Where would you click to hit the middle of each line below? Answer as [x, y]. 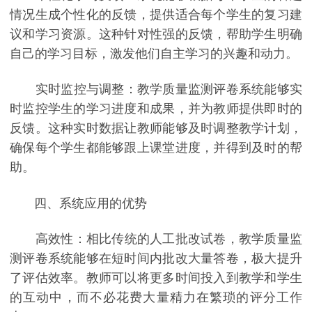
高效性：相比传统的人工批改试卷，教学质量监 [156, 239]
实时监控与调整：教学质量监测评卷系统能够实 [156, 89]
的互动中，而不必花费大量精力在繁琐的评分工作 [156, 297]
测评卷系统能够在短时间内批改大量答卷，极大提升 [156, 258]
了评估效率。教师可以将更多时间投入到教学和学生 [156, 278]
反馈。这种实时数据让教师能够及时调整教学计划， [156, 128]
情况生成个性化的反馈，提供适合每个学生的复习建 [156, 14]
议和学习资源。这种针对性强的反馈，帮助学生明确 [156, 34]
